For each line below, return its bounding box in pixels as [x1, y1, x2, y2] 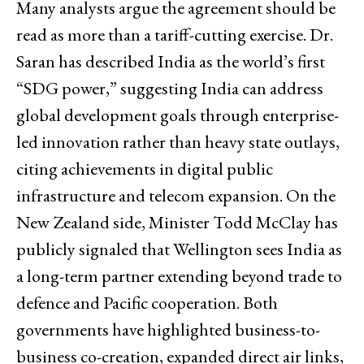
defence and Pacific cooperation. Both [16, 290, 278, 314]
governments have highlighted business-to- [16, 317, 320, 341]
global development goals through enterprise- [16, 102, 339, 127]
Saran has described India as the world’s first [16, 49, 325, 73]
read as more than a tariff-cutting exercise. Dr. [16, 22, 333, 46]
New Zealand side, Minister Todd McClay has [16, 210, 338, 234]
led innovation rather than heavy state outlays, [16, 129, 340, 154]
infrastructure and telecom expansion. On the [16, 183, 336, 207]
